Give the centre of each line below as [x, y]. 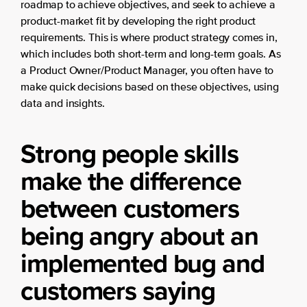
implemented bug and [143, 263]
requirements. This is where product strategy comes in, [149, 38]
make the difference [131, 181]
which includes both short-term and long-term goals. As [151, 54]
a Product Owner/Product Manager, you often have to [147, 71]
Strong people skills [130, 153]
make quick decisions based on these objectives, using [150, 87]
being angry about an [139, 235]
